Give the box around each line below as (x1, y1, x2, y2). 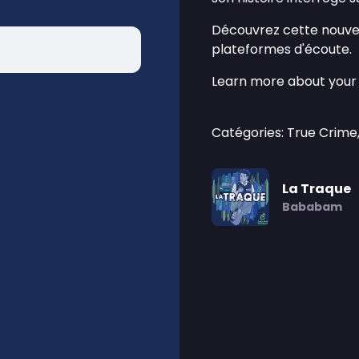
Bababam (282, 199, 342, 215)
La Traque (282, 179, 351, 198)
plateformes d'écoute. (212, 40, 352, 58)
